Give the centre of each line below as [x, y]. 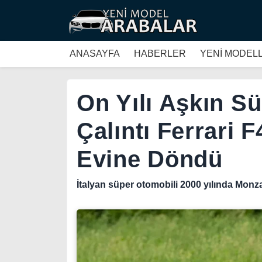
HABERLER [160, 54]
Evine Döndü [150, 159]
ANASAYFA [95, 54]
